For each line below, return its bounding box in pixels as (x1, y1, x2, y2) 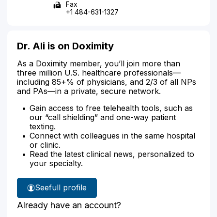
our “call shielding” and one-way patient (30, 112, 176, 122)
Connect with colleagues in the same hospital (30, 130, 195, 140)
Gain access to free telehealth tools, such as (30, 103, 193, 113)
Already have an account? (17, 200, 121, 210)
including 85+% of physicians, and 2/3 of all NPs (17, 77, 196, 87)
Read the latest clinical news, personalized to (30, 149, 194, 159)
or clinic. (30, 139, 61, 150)
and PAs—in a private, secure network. (17, 86, 161, 96)
